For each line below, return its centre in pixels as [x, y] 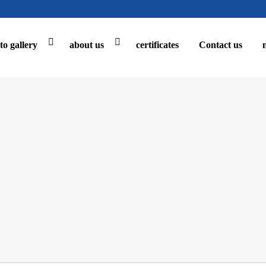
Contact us [221, 45]
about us [87, 45]
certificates [157, 45]
